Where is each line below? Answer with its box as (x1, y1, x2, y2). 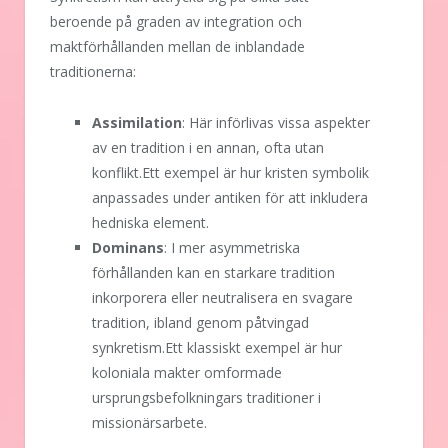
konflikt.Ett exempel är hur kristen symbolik (92, 163, 369, 183)
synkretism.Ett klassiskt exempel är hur (92, 338, 342, 358)
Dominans (92, 238, 164, 258)
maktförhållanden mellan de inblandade (50, 37, 305, 57)
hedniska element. (92, 213, 209, 233)
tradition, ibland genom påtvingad (92, 313, 309, 333)
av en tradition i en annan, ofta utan (92, 138, 324, 158)
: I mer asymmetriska (164, 238, 300, 258)
